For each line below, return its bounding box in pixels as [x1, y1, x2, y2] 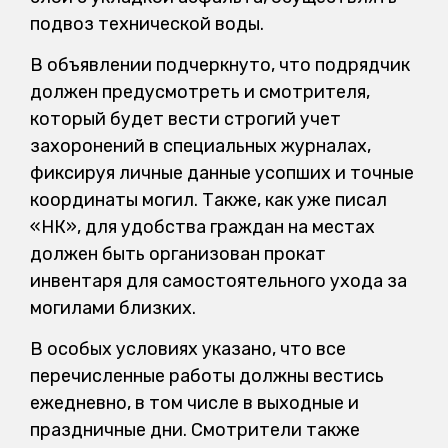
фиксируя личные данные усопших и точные [30, 162, 414, 185]
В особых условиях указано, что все [30, 338, 346, 361]
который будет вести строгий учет [30, 108, 341, 131]
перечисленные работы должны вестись [30, 365, 384, 388]
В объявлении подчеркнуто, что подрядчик [30, 54, 410, 77]
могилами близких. [30, 297, 196, 320]
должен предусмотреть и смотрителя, [30, 81, 370, 104]
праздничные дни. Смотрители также [30, 419, 360, 442]
